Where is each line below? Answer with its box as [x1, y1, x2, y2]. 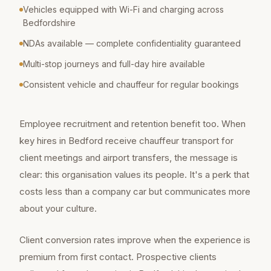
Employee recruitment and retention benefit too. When [19, 118, 246, 130]
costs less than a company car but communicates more [19, 186, 250, 198]
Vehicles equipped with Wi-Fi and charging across [23, 4, 224, 15]
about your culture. [19, 203, 97, 215]
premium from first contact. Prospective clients [19, 251, 217, 263]
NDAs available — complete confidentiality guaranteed [23, 38, 241, 49]
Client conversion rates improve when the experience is [19, 234, 250, 246]
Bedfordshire [23, 18, 76, 28]
